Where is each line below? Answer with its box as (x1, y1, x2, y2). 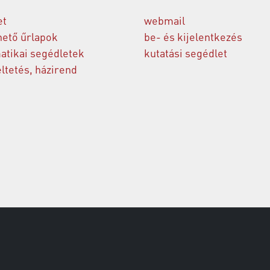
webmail (144, 13, 185, 28)
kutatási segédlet (144, 46, 227, 60)
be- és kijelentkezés (144, 30, 242, 44)
